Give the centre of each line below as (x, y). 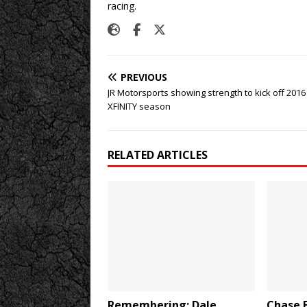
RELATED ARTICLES (158, 155)
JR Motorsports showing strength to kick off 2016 (207, 93)
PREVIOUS (144, 77)
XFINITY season (139, 106)
